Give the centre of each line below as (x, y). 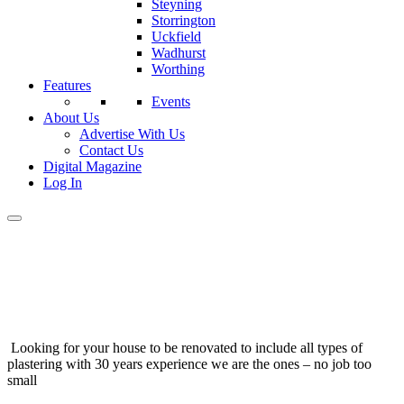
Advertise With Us (132, 134)
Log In (63, 183)
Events (171, 101)
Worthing (178, 69)
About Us (71, 118)
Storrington (184, 20)
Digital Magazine (92, 166)
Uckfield (176, 37)
